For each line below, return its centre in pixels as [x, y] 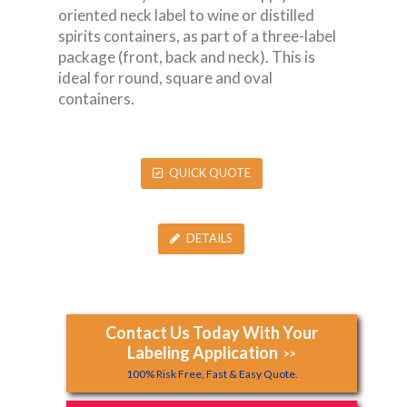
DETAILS [209, 238]
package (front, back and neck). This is [187, 56]
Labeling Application [203, 352]
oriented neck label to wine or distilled [186, 15]
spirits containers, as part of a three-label [197, 35]
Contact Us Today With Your [212, 332]
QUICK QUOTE [209, 173]
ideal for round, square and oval [165, 77]
